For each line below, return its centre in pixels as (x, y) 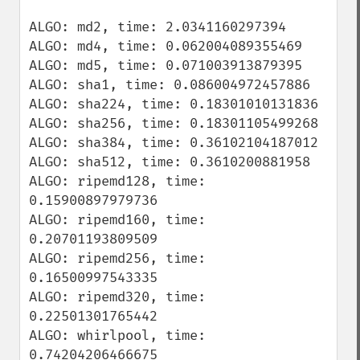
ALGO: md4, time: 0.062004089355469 (166, 46)
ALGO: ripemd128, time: (117, 181)
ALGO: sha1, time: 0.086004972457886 (170, 85)
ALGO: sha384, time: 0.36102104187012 (174, 143)
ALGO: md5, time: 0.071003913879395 (166, 65)
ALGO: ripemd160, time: (117, 220)
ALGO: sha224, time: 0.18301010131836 (174, 104)
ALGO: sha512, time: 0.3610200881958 (170, 162)
